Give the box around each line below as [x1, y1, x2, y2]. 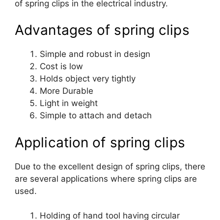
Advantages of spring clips [15, 22, 190, 39]
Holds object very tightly [40, 74, 136, 84]
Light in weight [40, 98, 98, 109]
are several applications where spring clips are [15, 173, 197, 184]
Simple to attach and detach [40, 110, 152, 121]
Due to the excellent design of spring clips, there [15, 161, 205, 171]
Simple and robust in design [40, 49, 150, 59]
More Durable [40, 86, 93, 96]
